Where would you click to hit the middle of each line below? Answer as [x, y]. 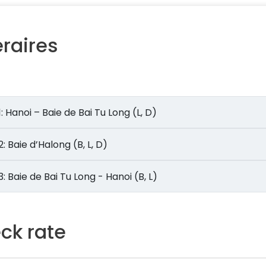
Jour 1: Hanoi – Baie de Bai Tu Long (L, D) [81, 112]
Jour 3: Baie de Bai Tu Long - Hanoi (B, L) [128, 176]
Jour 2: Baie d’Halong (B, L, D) [58, 144]
